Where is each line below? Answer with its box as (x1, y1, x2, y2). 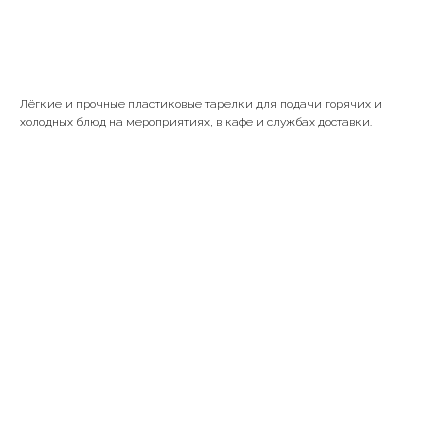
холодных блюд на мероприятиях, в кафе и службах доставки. (20, 115, 372, 129)
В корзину (190, 32, 258, 46)
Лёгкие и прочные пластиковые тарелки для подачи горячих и (20, 97, 382, 111)
